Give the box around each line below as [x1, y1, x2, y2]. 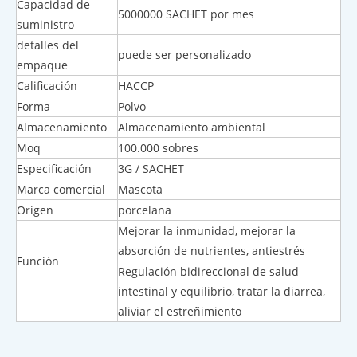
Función [17, 253, 59, 269]
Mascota [118, 182, 163, 198]
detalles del [17, 37, 79, 53]
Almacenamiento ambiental [118, 120, 265, 135]
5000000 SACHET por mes [118, 6, 254, 22]
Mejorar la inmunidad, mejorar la [118, 223, 296, 239]
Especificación [17, 161, 92, 177]
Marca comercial [17, 182, 105, 198]
